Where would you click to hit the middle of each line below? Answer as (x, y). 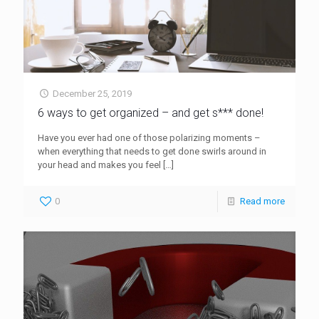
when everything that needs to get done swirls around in (152, 151)
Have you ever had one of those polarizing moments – (149, 137)
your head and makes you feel (99, 164)
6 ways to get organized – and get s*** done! (151, 113)
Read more (262, 201)
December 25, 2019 (93, 93)
